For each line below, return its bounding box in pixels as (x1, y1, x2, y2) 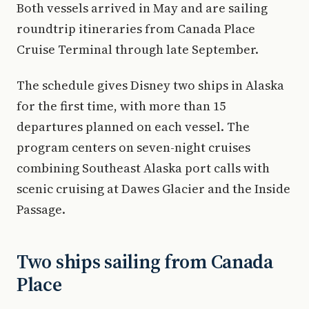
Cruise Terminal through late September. (17, 41, 259, 58)
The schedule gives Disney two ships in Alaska (17, 77, 284, 94)
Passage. (17, 201, 66, 218)
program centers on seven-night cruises (17, 139, 250, 156)
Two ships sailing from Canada (17, 248, 273, 275)
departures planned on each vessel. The (17, 118, 250, 135)
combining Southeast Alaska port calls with (17, 159, 270, 177)
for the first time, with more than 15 (17, 97, 226, 114)
